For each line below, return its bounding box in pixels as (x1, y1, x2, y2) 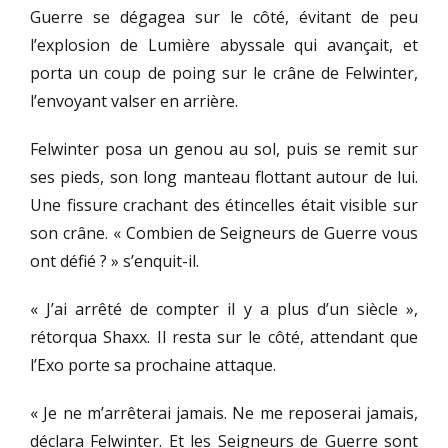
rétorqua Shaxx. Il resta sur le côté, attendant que (30, 326, 418, 349)
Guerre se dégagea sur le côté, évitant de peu (30, 6, 418, 29)
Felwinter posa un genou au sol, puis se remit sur (30, 138, 418, 161)
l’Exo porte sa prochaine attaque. (30, 354, 276, 377)
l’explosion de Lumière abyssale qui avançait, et (30, 34, 418, 57)
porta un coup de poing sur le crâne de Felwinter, (30, 62, 418, 85)
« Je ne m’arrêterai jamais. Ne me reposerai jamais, (30, 402, 418, 425)
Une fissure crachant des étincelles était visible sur (30, 194, 418, 217)
